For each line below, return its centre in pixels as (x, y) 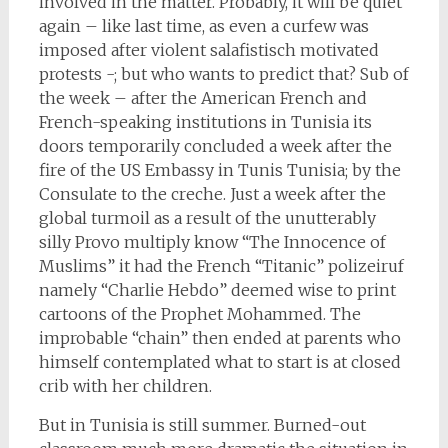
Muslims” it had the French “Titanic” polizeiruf (221, 266)
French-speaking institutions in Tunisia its (205, 122)
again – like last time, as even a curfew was (203, 26)
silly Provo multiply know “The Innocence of (212, 242)
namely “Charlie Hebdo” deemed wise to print (217, 290)
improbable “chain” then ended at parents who (219, 338)
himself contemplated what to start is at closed (219, 362)
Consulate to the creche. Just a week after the (212, 194)
